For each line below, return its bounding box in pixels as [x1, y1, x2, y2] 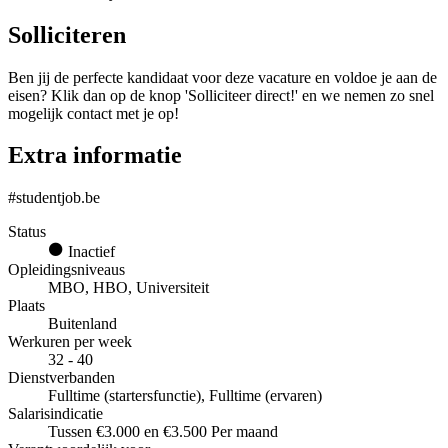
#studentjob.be [8, 189, 100, 207]
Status [8, 223, 46, 241]
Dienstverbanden [8, 369, 115, 387]
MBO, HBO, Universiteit [48, 279, 209, 297]
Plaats [8, 297, 45, 315]
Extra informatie [8, 142, 182, 169]
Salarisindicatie [8, 405, 103, 423]
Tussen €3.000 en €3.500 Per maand [48, 423, 278, 441]
